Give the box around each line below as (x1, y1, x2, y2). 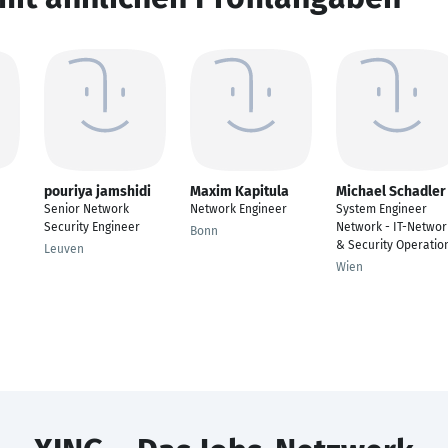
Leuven (44, 242, 84, 256)
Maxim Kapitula (190, 183, 289, 200)
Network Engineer (190, 202, 287, 216)
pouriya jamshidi (44, 183, 151, 200)
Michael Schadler (336, 183, 446, 200)
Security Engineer (44, 220, 140, 234)
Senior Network (44, 202, 129, 216)
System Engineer (336, 202, 427, 216)
